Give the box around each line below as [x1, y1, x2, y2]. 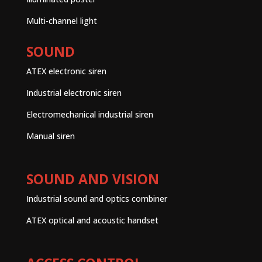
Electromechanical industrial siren [26, 108, 153, 120]
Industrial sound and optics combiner [26, 192, 167, 204]
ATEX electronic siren [26, 65, 106, 77]
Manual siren [26, 130, 75, 142]
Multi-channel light [26, 15, 97, 26]
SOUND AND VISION [26, 169, 159, 188]
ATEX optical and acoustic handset [26, 214, 158, 226]
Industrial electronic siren [26, 87, 122, 98]
